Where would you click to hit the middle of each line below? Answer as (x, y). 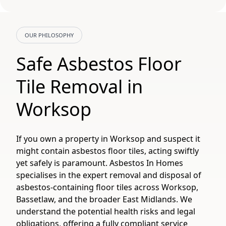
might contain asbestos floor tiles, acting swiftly (107, 151)
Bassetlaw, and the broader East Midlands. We (104, 199)
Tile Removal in (79, 87)
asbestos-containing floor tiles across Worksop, (107, 187)
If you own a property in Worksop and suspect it (108, 139)
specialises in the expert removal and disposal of (109, 175)
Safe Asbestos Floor (99, 64)
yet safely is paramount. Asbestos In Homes (100, 163)
